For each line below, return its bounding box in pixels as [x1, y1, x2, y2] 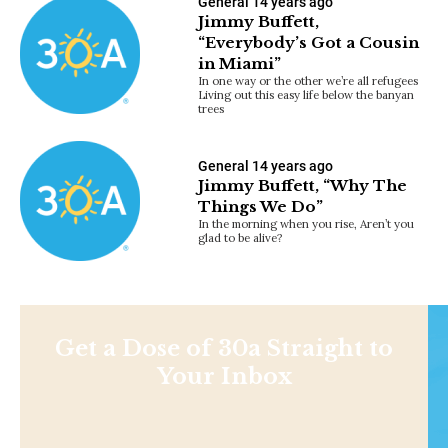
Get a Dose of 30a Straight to [55, 334, 393, 362]
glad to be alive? [198, 229, 284, 245]
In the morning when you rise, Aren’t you [198, 215, 415, 231]
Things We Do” [198, 196, 324, 216]
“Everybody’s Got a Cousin [198, 32, 420, 52]
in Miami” [198, 53, 282, 73]
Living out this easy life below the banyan [198, 86, 415, 102]
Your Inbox [156, 362, 292, 390]
